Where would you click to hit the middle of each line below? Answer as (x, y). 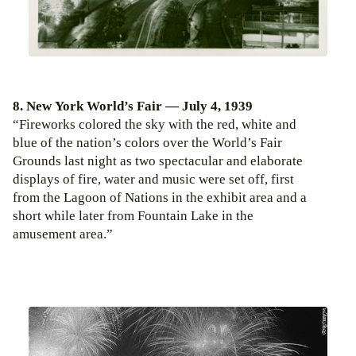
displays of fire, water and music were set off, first (153, 180)
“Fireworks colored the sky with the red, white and (155, 125)
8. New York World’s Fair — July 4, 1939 (133, 106)
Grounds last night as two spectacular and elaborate (158, 161)
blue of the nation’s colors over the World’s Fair (147, 143)
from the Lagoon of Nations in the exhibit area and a (160, 198)
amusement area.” (63, 234)
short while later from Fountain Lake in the (133, 216)
